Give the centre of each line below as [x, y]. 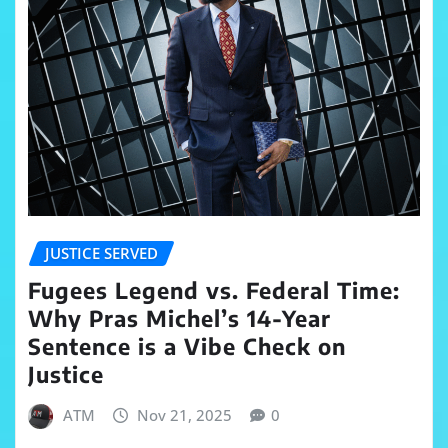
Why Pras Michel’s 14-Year [179, 317]
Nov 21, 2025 [185, 414]
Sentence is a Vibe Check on [187, 345]
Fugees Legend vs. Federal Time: [214, 289]
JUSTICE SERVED [101, 252]
